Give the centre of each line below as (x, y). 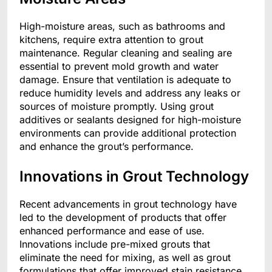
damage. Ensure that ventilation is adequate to (125, 80)
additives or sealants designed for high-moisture (130, 120)
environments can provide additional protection (128, 133)
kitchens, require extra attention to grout (111, 40)
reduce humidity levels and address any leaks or (130, 93)
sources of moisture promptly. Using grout (117, 107)
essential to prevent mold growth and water (119, 66)
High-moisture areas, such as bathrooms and (122, 26)
